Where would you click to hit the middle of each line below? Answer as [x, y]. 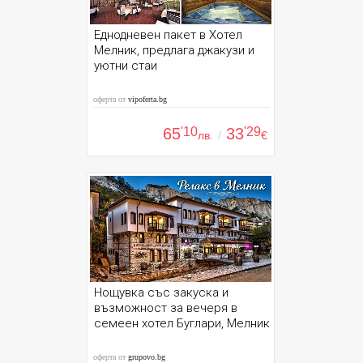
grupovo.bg [147, 357]
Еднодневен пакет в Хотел [169, 35]
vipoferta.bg [148, 99]
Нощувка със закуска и [162, 293]
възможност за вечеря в [166, 308]
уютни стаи [126, 66]
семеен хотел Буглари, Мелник [182, 323]
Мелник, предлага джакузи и [175, 50]
